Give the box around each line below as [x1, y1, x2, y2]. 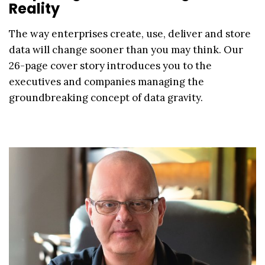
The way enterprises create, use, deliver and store [9, 27, 251, 40]
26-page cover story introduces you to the [9, 59, 212, 72]
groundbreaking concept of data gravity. [9, 91, 203, 104]
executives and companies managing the [9, 75, 204, 88]
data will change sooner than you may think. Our [9, 43, 243, 56]
